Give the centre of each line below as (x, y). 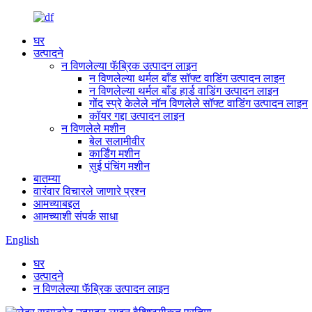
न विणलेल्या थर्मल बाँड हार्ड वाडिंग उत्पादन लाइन (184, 91)
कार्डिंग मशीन (115, 154)
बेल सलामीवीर (117, 141)
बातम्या (47, 179)
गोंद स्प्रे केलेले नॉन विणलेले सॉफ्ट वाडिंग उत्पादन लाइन (198, 103)
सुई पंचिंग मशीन (119, 166)
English (22, 240)
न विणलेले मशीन (93, 128)
